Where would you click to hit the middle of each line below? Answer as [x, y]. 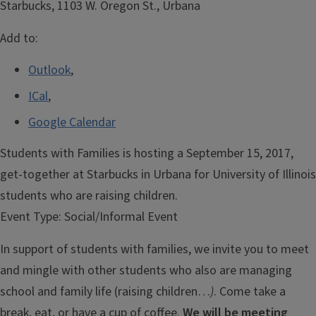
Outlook [49, 70]
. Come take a [250, 292]
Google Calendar [72, 122]
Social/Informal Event [120, 217]
